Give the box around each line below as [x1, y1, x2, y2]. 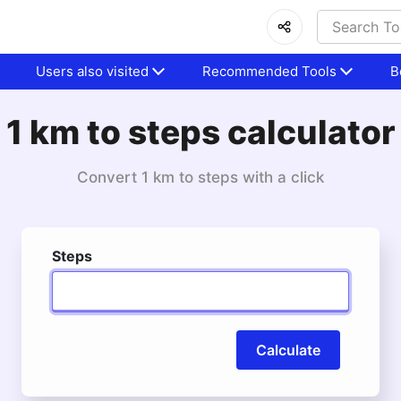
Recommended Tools [202, 63, 337, 80]
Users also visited [36, 63, 149, 80]
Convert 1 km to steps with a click [77, 168, 324, 186]
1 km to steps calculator [5, 112, 396, 152]
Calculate [256, 341, 320, 359]
